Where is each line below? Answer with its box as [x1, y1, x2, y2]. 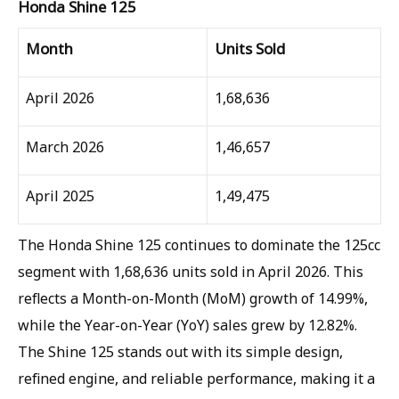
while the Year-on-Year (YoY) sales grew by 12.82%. [18, 315, 357, 335]
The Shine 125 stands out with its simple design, [18, 342, 343, 362]
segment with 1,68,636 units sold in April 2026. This [18, 262, 363, 281]
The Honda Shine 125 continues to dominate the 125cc [18, 235, 380, 255]
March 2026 [26, 137, 104, 157]
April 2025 [26, 186, 94, 206]
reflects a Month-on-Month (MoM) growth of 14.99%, [18, 289, 368, 308]
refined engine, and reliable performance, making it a [18, 369, 375, 388]
